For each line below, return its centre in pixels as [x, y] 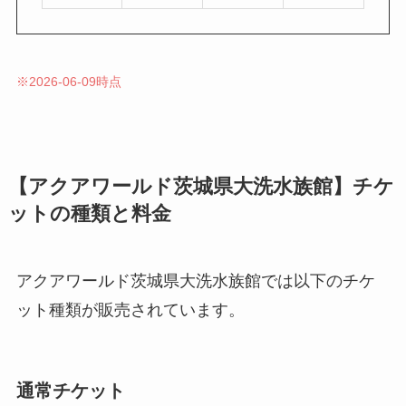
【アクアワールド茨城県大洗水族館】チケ [201, 187]
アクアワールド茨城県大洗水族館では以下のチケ [195, 281]
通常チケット [70, 390]
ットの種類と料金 [89, 214]
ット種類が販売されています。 [130, 310]
